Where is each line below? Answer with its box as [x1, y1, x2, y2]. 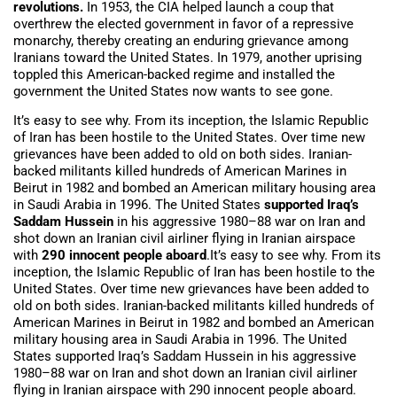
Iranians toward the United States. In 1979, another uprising [13, 49, 362, 66]
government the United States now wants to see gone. [13, 82, 333, 99]
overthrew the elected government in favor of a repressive [13, 15, 354, 32]
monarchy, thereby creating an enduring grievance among [13, 32, 348, 49]
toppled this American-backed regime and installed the [13, 66, 335, 82]
